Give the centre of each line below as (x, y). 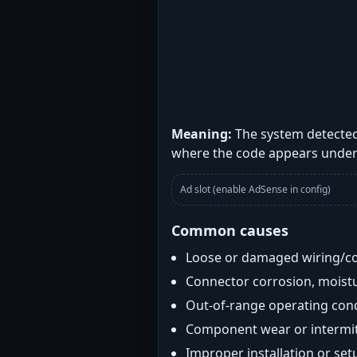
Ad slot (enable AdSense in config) (255, 189)
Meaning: (202, 134)
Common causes (230, 230)
